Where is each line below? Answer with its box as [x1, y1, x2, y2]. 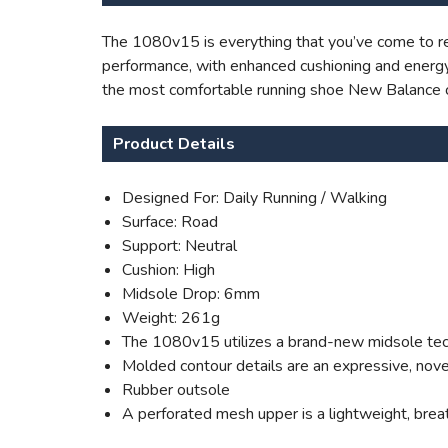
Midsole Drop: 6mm [122, 283, 260, 305]
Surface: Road [122, 211, 218, 233]
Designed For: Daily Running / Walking [122, 187, 387, 209]
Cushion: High [122, 259, 215, 281]
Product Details [113, 133, 235, 155]
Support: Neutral [122, 235, 237, 257]
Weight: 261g [122, 307, 220, 329]
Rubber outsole [122, 379, 230, 401]
